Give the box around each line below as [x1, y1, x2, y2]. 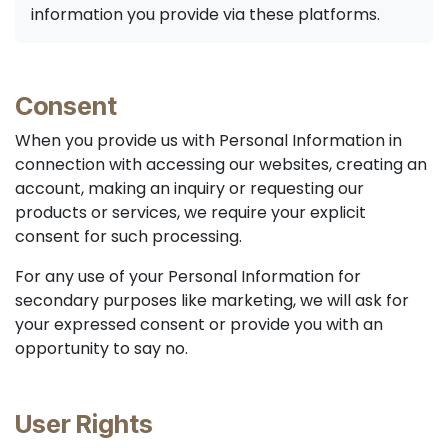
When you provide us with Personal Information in [15, 129, 402, 152]
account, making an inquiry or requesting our [15, 177, 364, 200]
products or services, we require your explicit [15, 201, 366, 224]
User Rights [15, 409, 153, 439]
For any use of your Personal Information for [15, 265, 361, 288]
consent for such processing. [15, 225, 242, 248]
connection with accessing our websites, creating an [15, 153, 427, 176]
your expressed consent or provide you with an [15, 313, 383, 336]
